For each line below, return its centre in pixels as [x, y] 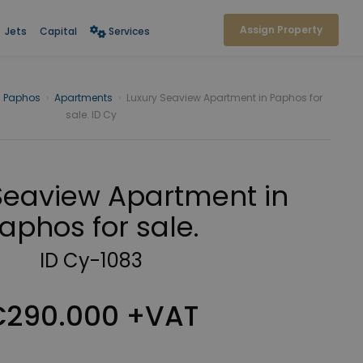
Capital [58, 31]
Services [129, 31]
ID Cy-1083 [91, 261]
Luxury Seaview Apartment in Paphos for [224, 98]
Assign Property [281, 30]
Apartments [83, 98]
